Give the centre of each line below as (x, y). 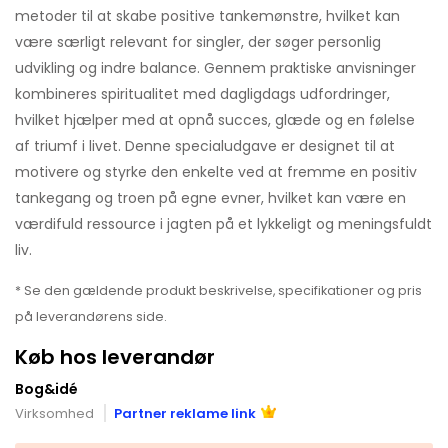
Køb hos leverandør (115, 356)
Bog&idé (46, 388)
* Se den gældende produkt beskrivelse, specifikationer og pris (218, 290)
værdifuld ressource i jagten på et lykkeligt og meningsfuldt (223, 223)
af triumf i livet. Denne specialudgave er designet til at (205, 145)
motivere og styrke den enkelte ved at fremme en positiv (216, 171)
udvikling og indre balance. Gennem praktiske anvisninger (215, 67)
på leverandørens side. (91, 316)
